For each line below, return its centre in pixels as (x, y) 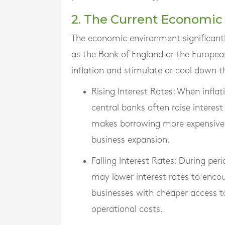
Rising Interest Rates (132, 92)
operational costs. (127, 209)
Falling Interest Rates (133, 161)
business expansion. (131, 140)
